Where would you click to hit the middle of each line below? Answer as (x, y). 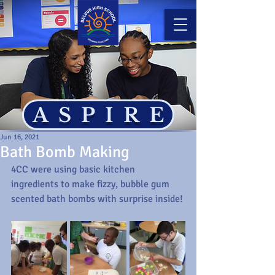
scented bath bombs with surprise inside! (98, 199)
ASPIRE (103, 115)
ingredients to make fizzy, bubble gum (91, 184)
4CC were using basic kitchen (74, 169)
